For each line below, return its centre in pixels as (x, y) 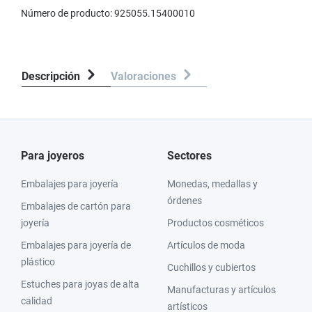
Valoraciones (145, 76)
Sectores (189, 156)
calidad (37, 301)
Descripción (51, 76)
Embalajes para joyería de (76, 245)
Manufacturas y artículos (221, 290)
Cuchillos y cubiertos (211, 267)
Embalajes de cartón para (76, 206)
